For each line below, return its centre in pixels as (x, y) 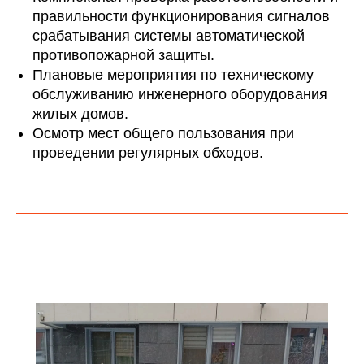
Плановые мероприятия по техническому (173, 75)
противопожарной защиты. (123, 55)
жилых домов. (80, 114)
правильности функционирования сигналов (181, 16)
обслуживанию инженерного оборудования (180, 94)
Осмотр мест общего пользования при (163, 133)
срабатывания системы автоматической (169, 36)
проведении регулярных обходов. (148, 153)
